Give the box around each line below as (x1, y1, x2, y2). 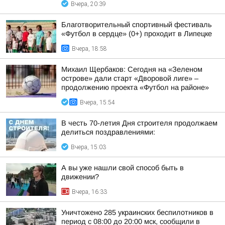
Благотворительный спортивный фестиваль (61, 21, 212, 29)
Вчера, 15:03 (71, 144, 106, 151)
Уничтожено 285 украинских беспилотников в (61, 208, 213, 216)
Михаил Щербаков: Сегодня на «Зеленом (61, 65, 202, 73)
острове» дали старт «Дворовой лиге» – (61, 74, 198, 82)
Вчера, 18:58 (72, 45, 107, 52)
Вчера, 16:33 (72, 188, 107, 195)
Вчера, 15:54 (80, 99, 115, 106)
